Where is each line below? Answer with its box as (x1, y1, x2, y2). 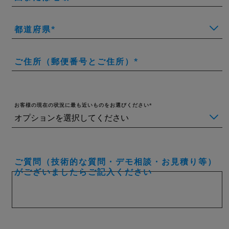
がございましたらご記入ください (14, 167, 152, 177)
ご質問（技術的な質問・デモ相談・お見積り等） (14, 156, 217, 167)
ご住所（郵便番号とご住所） (14, 56, 134, 66)
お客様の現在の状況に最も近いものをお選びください (14, 102, 149, 108)
